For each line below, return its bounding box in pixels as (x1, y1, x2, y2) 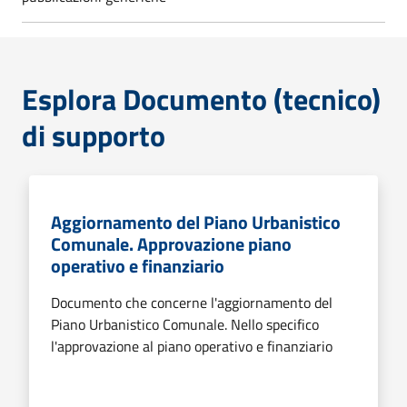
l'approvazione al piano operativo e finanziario (51, 334, 333, 357)
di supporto (22, 113, 165, 157)
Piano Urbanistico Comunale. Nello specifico (51, 313, 319, 335)
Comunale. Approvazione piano (51, 229, 292, 258)
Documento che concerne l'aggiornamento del (51, 291, 333, 313)
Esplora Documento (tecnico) (22, 76, 381, 121)
